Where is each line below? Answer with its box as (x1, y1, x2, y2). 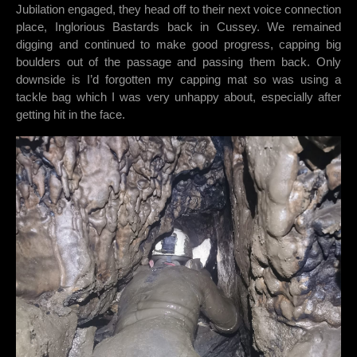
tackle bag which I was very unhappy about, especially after (16, 90, 341, 104)
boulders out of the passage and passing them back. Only (16, 55, 341, 69)
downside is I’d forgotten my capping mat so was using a (16, 73, 341, 87)
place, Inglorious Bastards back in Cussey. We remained (16, 20, 341, 34)
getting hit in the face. (16, 108, 125, 122)
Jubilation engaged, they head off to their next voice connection (16, 2, 341, 17)
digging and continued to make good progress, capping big (16, 37, 341, 52)
